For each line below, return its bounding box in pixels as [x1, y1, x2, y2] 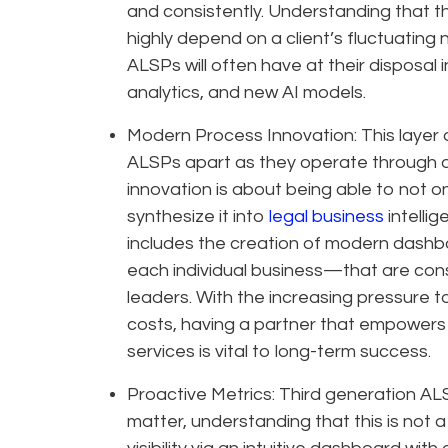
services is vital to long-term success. [127, 341, 431, 361]
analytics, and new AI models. [127, 82, 366, 102]
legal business [269, 206, 384, 226]
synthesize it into [127, 206, 269, 226]
